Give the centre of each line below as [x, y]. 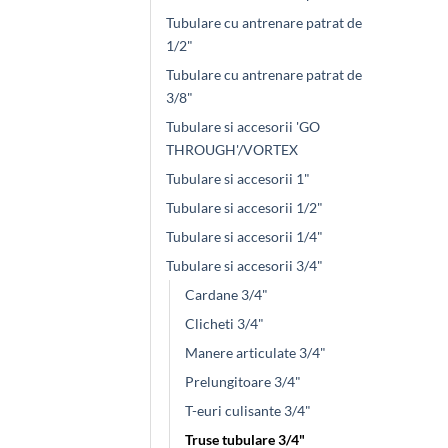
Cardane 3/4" [226, 294]
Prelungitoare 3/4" [243, 381]
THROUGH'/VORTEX [232, 149]
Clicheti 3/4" [224, 323]
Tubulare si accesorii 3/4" [244, 265]
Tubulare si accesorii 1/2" [244, 207]
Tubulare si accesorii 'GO [243, 126]
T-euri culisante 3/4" [248, 410]
